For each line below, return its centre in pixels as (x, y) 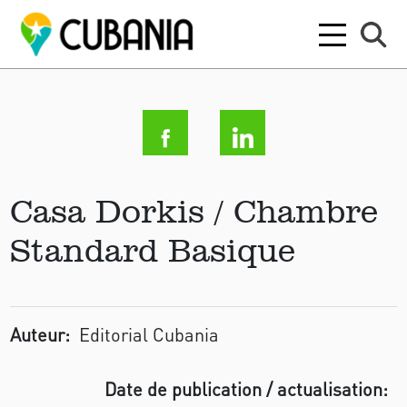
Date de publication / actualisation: (246, 389)
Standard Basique (153, 250)
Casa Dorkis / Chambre (194, 211)
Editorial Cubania (149, 334)
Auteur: (40, 334)
